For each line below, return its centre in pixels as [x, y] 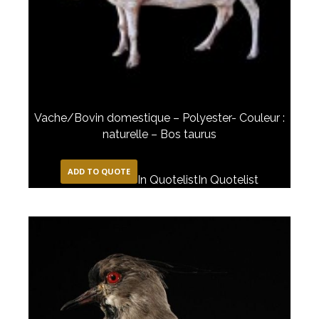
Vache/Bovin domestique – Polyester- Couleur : [159, 118]
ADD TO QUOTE [99, 172]
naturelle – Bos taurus [159, 135]
